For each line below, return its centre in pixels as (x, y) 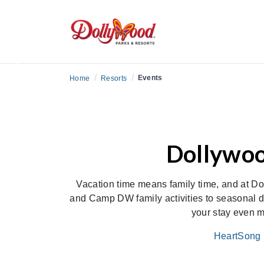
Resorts (114, 78)
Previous (37, 70)
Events (150, 78)
